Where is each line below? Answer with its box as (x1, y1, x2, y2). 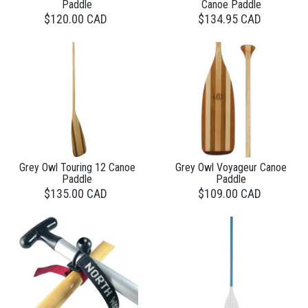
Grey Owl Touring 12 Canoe (19, 160, 135, 174)
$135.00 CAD (43, 186, 107, 201)
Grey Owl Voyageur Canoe (175, 160, 287, 174)
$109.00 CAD (197, 186, 261, 201)
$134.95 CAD (197, 11, 261, 26)
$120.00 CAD (43, 11, 107, 26)
